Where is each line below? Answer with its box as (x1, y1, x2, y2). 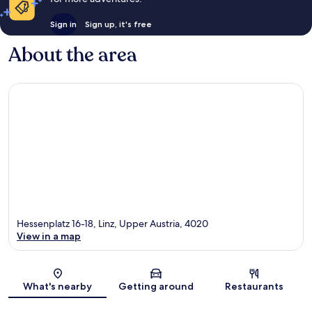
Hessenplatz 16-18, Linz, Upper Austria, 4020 (17, 217, 208, 231)
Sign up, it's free (84, 18, 152, 29)
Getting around (118, 280, 194, 293)
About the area (8, 41, 137, 68)
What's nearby (23, 280, 93, 293)
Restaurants (225, 280, 284, 293)
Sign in (49, 18, 77, 29)
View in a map (17, 230, 81, 243)
